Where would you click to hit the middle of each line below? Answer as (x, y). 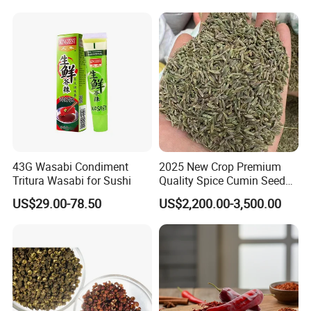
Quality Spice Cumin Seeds (225, 181)
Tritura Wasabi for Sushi (72, 181)
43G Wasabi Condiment (71, 167)
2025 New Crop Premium (220, 167)
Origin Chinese (194, 195)
